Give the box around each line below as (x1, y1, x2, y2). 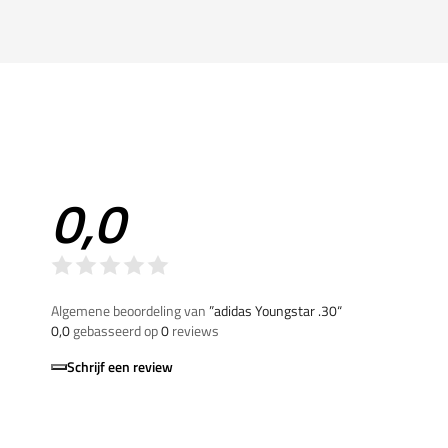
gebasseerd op (70, 319, 161, 341)
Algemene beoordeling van (51, 299, 209, 321)
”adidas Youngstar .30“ (209, 299, 342, 321)
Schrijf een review (67, 355, 173, 377)
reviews (169, 319, 219, 341)
